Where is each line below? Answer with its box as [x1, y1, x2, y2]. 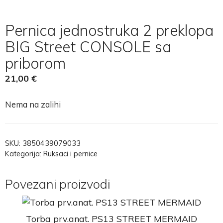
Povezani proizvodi [5, 176, 110, 192]
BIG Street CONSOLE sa [5, 37, 171, 56]
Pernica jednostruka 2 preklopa [5, 20, 214, 40]
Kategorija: [5, 149, 43, 158]
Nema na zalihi [5, 99, 61, 110]
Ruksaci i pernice [43, 149, 98, 158]
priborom [5, 53, 66, 73]
